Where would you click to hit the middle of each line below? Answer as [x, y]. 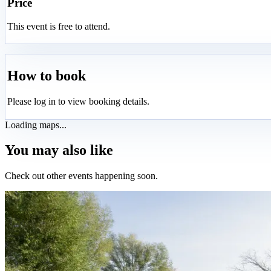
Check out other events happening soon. [81, 176]
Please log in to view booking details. [78, 102]
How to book [47, 76]
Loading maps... [36, 125]
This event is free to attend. [59, 26]
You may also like [59, 150]
